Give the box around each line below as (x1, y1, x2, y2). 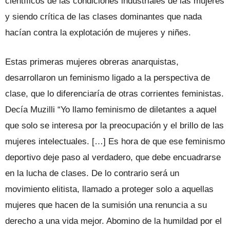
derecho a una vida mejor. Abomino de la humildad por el (5, 216, 222, 226)
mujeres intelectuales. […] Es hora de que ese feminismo (5, 136, 225, 146)
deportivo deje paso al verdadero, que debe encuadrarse (5, 152, 221, 162)
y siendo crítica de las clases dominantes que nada (5, 11, 202, 22)
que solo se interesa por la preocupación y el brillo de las (5, 120, 224, 130)
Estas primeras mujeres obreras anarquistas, (5, 56, 179, 67)
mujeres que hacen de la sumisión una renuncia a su (5, 200, 207, 210)
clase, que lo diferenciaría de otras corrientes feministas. (5, 88, 224, 99)
